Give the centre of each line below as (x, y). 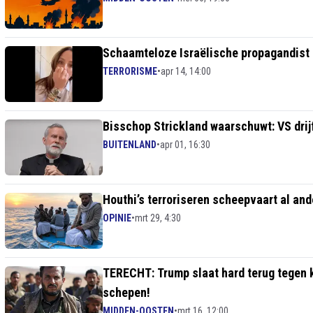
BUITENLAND (130, 145)
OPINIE (117, 218)
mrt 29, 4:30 (158, 218)
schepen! (126, 292)
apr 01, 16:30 (185, 145)
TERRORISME (130, 71)
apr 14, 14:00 (186, 71)
